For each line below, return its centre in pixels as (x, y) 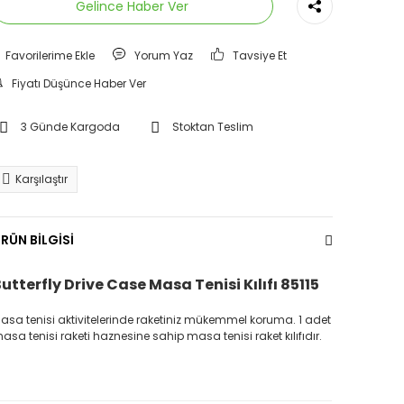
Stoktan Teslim (212, 127)
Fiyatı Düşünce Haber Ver (79, 83)
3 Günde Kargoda (70, 127)
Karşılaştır (41, 179)
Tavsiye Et (260, 55)
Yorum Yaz (163, 55)
